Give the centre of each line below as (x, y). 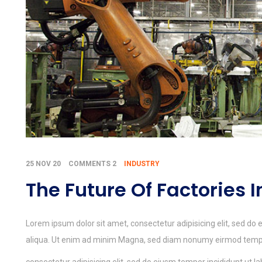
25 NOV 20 (43, 164)
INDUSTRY (142, 164)
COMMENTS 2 (92, 164)
